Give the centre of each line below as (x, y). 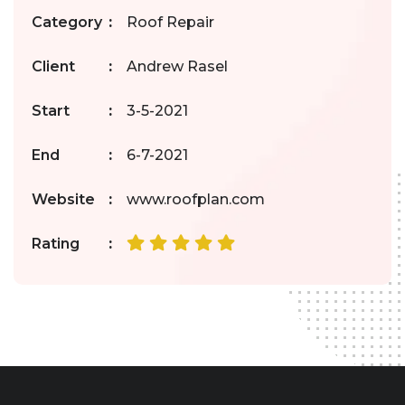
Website (63, 199)
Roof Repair (170, 22)
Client (53, 66)
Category (67, 22)
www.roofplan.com (196, 199)
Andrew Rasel (177, 66)
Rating (56, 243)
